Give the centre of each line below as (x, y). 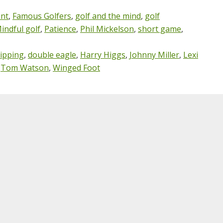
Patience (60, 29)
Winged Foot (76, 68)
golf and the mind (108, 16)
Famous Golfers (42, 16)
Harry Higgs (103, 55)
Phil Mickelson (107, 29)
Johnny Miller (154, 55)
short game (160, 29)
